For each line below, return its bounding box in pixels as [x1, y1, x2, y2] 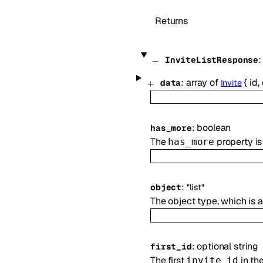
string [233, 240, 259, 252]
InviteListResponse [164, 54, 259, 65]
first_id [150, 241, 192, 252]
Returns [155, 14, 188, 27]
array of [186, 76, 221, 89]
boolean [197, 121, 231, 134]
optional [197, 240, 234, 252]
